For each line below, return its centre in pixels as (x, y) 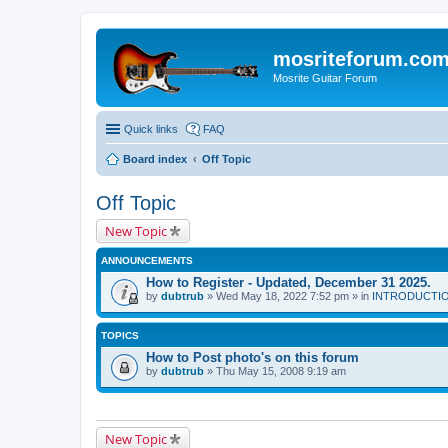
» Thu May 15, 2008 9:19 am (275, 370)
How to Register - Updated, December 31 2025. (288, 282)
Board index (155, 158)
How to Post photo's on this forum (252, 357)
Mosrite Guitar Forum (325, 78)
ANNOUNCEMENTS (147, 260)
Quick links (151, 128)
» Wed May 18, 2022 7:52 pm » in (288, 295)
